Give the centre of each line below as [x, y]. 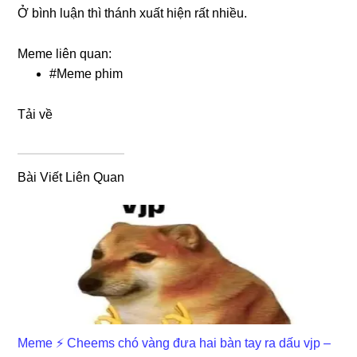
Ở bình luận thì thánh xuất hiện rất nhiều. [133, 13]
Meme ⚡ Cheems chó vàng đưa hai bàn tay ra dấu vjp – [175, 343]
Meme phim [90, 73]
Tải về [35, 114]
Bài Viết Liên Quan [71, 177]
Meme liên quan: [65, 53]
